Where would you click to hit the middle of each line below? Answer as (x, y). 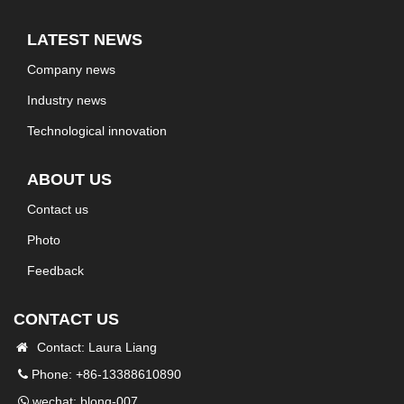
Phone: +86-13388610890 (105, 374)
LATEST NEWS (85, 39)
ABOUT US (69, 179)
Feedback (55, 270)
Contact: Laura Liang (93, 347)
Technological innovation (97, 130)
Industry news (67, 100)
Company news (71, 69)
